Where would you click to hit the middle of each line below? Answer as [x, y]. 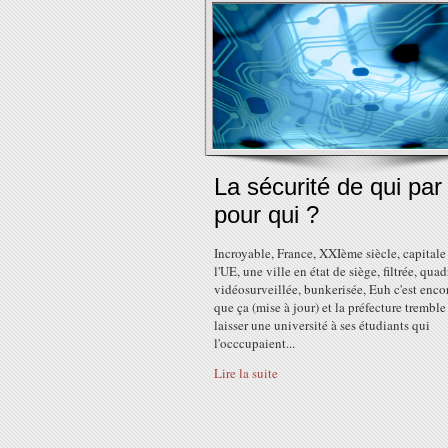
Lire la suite [246, 373]
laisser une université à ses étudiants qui [322, 325]
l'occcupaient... [254, 343]
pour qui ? [266, 214]
